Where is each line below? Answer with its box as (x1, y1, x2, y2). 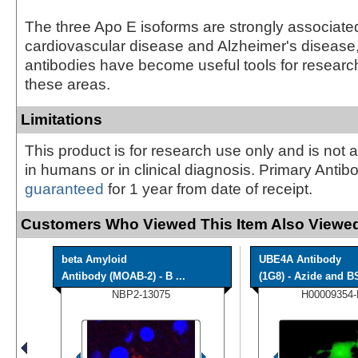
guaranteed (25, 180, 104, 197)
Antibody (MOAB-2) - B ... (62, 269, 185, 282)
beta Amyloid (62, 253, 127, 265)
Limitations (21, 110, 102, 128)
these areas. (25, 75, 110, 93)
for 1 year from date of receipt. (104, 180, 312, 197)
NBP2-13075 (112, 288, 170, 300)
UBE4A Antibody (259, 253, 341, 265)
